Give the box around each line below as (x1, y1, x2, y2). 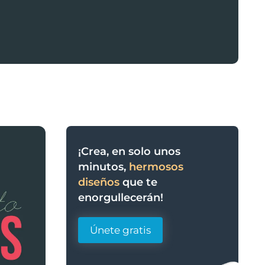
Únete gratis (90, 224, 151, 236)
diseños (78, 176, 119, 189)
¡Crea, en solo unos (78, 145, 180, 158)
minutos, (78, 160, 129, 173)
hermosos (129, 160, 183, 173)
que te (119, 176, 157, 189)
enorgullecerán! (78, 191, 163, 204)
